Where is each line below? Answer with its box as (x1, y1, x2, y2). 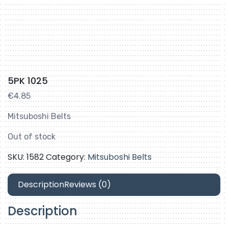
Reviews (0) (64, 179, 111, 191)
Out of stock (8, 132, 55, 142)
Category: (46, 151, 88, 163)
